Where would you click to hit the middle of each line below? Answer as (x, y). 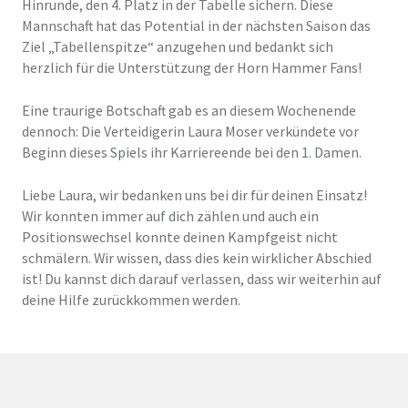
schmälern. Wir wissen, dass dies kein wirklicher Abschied (196, 257)
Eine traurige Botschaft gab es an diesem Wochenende (189, 111)
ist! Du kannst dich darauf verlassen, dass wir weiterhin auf (201, 278)
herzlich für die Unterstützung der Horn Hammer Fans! (191, 68)
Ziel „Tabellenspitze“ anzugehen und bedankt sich (177, 47)
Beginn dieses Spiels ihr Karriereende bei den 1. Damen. (191, 153)
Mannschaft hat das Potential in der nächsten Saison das (196, 26)
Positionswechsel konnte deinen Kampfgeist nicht (179, 236)
